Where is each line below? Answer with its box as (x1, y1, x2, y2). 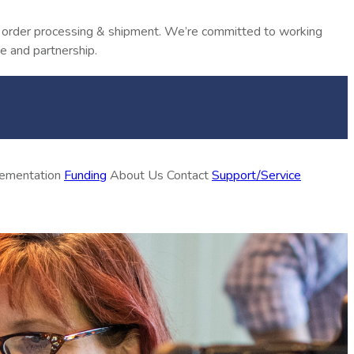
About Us (110, 167, 167, 185)
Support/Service (212, 167, 301, 185)
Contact (167, 167, 212, 185)
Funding (64, 167, 107, 185)
